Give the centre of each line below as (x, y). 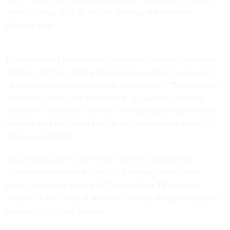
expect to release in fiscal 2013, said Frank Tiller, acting (103, 185)
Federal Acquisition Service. (55, 210)
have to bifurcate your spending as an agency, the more (104, 98)
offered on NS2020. (41, 136)
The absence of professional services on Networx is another (112, 59)
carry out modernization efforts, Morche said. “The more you (112, 85)
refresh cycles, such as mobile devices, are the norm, (100, 12)
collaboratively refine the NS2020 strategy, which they (102, 172)
